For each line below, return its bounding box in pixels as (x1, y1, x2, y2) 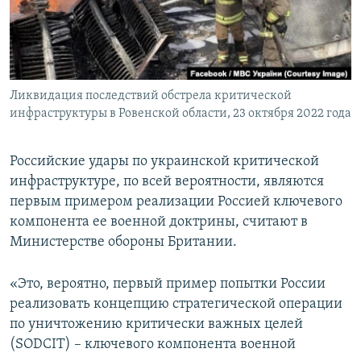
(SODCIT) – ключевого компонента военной (10, 337, 296, 353)
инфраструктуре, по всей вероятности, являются (10, 174, 324, 190)
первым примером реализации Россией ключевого (10, 194, 342, 210)
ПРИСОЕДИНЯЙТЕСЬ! (15, 7, 116, 19)
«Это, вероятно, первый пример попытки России (10, 276, 326, 293)
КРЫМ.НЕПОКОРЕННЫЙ (29, 38, 142, 50)
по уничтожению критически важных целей (10, 317, 303, 333)
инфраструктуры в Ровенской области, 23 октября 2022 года (10, 107, 351, 121)
